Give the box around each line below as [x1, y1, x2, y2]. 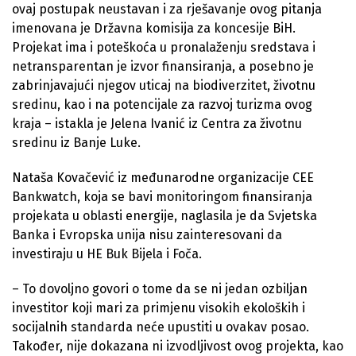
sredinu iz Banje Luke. [12, 134, 141, 150]
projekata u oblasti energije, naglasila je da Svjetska [12, 207, 317, 223]
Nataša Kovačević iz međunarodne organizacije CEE [12, 169, 314, 185]
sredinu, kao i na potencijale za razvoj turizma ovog [12, 96, 312, 112]
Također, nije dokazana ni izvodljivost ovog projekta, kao [12, 338, 343, 354]
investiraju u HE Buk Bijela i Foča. [12, 246, 202, 261]
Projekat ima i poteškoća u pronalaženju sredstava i [12, 39, 315, 55]
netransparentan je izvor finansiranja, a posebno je [12, 58, 314, 74]
